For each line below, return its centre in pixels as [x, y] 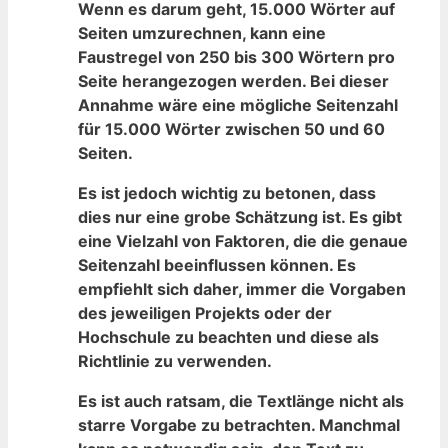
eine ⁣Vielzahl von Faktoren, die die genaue [243, 241]
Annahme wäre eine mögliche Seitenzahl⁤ [238, 105]
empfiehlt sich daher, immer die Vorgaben [242, 289]
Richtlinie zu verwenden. [175, 361]
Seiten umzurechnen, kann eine [202, 33]
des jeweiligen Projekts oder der [205, 313]
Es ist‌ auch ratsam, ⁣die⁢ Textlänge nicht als [241, 401]
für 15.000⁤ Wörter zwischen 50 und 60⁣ [231, 129]
